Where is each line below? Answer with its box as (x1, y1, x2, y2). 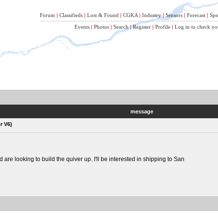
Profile (155, 24, 170, 30)
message (130, 109, 153, 114)
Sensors (165, 12, 182, 18)
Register (133, 24, 151, 30)
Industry (142, 12, 161, 18)
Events (74, 24, 90, 30)
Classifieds (59, 12, 83, 18)
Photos (94, 24, 109, 30)
